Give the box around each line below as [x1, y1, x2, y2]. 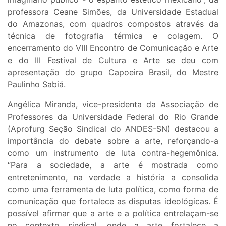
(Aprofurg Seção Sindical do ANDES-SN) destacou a [8, 124, 218, 134]
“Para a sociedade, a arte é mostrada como [8, 160, 218, 171]
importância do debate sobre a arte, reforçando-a [8, 136, 218, 146]
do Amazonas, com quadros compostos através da [8, 19, 218, 29]
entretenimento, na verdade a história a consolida [8, 172, 218, 183]
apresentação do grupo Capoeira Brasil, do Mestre [8, 67, 218, 78]
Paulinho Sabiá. [8, 79, 66, 90]
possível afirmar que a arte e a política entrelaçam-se [8, 208, 218, 219]
